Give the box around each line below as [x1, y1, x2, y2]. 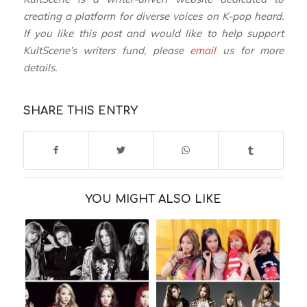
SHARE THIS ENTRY [23, 104, 138, 117]
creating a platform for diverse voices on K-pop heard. [23, 9, 284, 23]
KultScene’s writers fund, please [23, 43, 191, 57]
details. [23, 60, 57, 74]
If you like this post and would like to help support [23, 26, 284, 40]
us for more [216, 43, 284, 57]
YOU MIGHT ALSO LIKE [85, 193, 222, 206]
